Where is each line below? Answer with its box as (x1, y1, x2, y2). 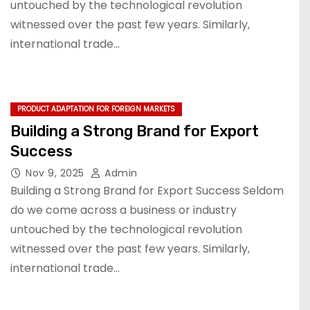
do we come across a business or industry (10, 202, 237, 218)
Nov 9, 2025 (26, 166, 87, 180)
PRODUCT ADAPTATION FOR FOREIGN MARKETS (17, 104, 175, 114)
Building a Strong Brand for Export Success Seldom (10, 183, 284, 199)
